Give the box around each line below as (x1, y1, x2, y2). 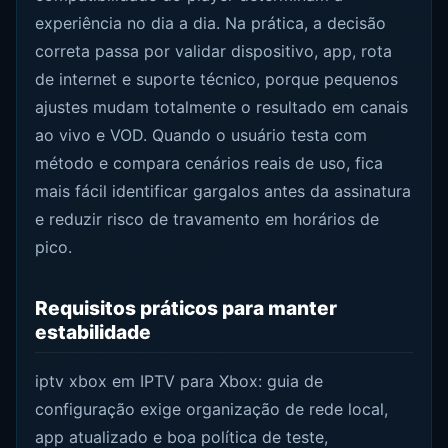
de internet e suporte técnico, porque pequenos (35, 69, 399, 90)
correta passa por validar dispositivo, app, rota (35, 41, 393, 62)
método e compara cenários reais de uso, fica (35, 153, 384, 174)
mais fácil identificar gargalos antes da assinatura (35, 181, 412, 202)
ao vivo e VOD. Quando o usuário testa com (35, 125, 368, 146)
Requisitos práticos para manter (35, 296, 338, 321)
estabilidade (35, 320, 152, 345)
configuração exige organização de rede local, (35, 399, 389, 419)
